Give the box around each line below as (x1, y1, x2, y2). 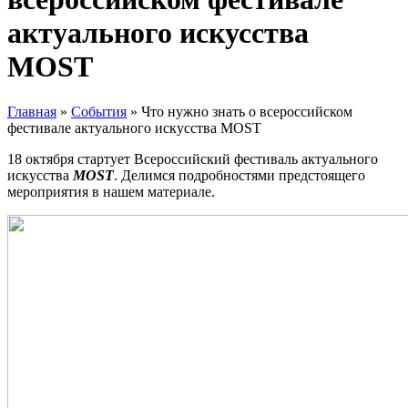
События (71, 103, 127, 119)
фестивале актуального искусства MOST (7, 119, 261, 136)
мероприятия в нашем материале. (7, 183, 215, 199)
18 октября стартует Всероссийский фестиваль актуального (7, 150, 378, 167)
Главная (7, 103, 56, 119)
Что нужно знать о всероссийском (141, 103, 352, 119)
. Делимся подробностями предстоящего (114, 167, 365, 183)
